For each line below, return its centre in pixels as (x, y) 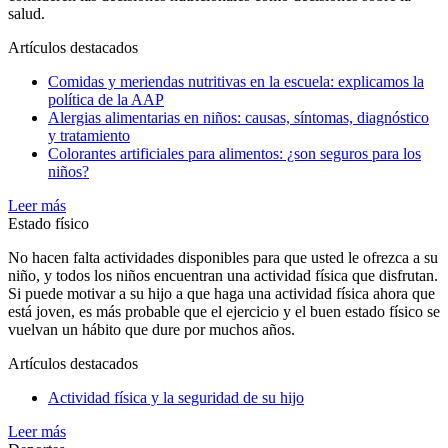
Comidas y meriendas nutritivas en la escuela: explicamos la (236, 82)
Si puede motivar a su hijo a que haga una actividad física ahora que (221, 294)
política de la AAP (106, 100)
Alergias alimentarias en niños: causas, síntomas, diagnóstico (238, 118)
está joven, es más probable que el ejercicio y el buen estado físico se (224, 312)
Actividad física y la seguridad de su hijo (176, 398)
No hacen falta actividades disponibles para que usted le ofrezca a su (223, 258)
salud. (26, 14)
